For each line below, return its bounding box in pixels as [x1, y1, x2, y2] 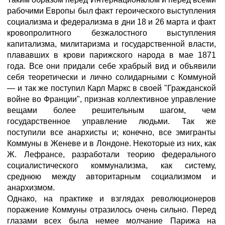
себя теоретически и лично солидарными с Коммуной [7, 73, 216, 81]
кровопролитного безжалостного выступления [7, 29, 216, 37]
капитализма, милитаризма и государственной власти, [7, 40, 216, 48]
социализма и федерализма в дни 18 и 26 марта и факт [7, 18, 216, 26]
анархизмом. [7, 183, 55, 192]
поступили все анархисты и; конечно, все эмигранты [7, 128, 216, 137]
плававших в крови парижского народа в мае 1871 [7, 51, 216, 59]
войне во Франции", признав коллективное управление [7, 95, 216, 103]
